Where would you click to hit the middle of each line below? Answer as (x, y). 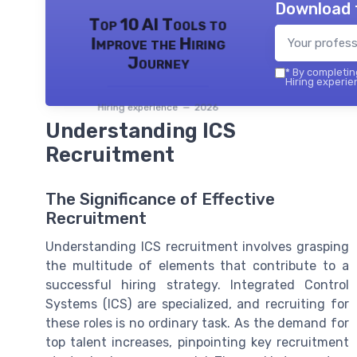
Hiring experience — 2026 (158, 107)
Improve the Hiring (158, 44)
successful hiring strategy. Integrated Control (197, 284)
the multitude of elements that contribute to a (197, 265)
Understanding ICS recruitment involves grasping (197, 246)
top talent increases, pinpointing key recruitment (197, 342)
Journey (158, 63)
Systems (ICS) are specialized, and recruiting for (197, 304)
